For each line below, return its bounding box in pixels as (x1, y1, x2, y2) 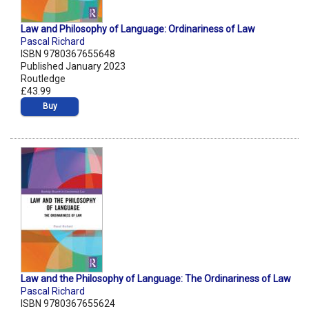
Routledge (21, 73, 66, 85)
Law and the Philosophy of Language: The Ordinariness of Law (21, 273, 291, 285)
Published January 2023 (21, 61, 126, 72)
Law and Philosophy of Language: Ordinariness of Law (21, 23, 255, 35)
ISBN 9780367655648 (21, 48, 115, 60)
